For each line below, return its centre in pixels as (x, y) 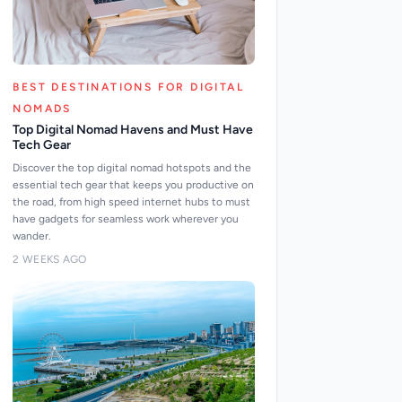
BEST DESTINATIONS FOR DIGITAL (128, 87)
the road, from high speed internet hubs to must (132, 202)
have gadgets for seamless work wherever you (126, 219)
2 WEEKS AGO (50, 259)
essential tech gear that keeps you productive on (134, 185)
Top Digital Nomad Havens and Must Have (133, 130)
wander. (32, 236)
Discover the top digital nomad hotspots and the (132, 168)
